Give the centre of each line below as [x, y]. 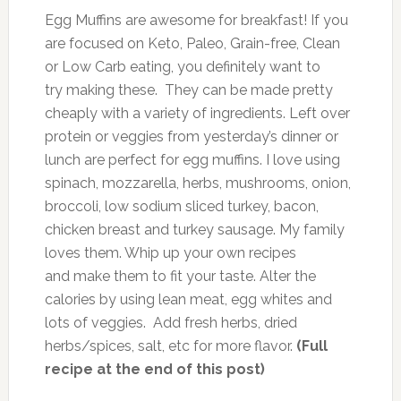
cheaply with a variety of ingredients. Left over [197, 114]
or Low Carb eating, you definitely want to [182, 67]
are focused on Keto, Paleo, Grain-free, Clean [192, 44]
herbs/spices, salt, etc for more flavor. [168, 346]
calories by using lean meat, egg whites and [188, 300]
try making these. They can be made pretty [188, 90]
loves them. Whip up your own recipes [170, 253]
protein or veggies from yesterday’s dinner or [191, 137]
